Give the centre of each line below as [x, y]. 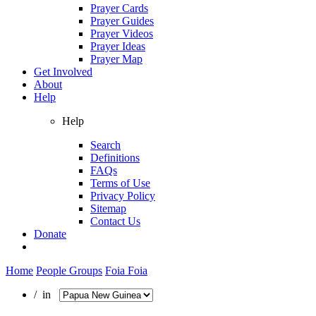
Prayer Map [116, 59]
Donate [50, 233]
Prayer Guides [122, 20]
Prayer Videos [122, 33]
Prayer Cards [119, 8]
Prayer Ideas [118, 46]
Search [105, 145]
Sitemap [108, 208]
